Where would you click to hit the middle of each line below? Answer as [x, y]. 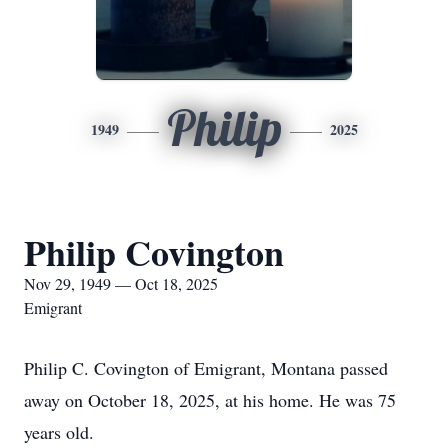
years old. [59, 432]
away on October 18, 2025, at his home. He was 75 [210, 400]
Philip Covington [154, 252]
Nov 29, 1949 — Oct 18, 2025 [121, 283]
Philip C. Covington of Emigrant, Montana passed [206, 368]
